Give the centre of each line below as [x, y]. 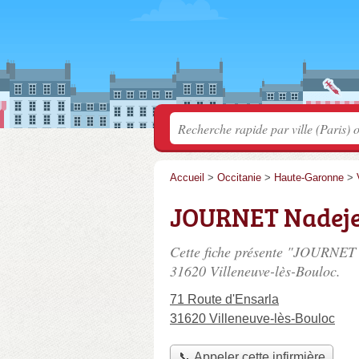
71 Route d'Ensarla [224, 299]
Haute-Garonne [309, 177]
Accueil [187, 177]
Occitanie [239, 177]
